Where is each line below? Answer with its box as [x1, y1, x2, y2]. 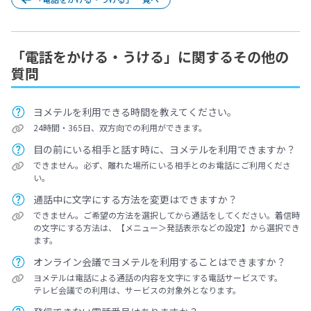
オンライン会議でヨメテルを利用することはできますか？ [33, 255, 286, 269]
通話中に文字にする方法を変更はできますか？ [33, 192, 237, 206]
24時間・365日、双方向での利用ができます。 [33, 121, 207, 133]
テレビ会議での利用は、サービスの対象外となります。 [33, 284, 241, 296]
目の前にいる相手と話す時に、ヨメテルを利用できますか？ [33, 142, 296, 156]
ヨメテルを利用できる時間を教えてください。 [33, 105, 237, 119]
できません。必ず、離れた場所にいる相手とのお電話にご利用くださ [33, 159, 291, 171]
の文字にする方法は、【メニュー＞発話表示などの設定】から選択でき [33, 221, 300, 233]
